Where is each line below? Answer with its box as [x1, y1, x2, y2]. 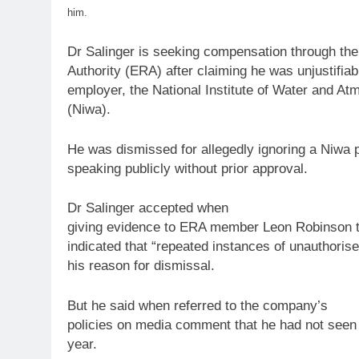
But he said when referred [67, 297, 225, 313]
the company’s [236, 297, 328, 313]
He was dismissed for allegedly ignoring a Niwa [67, 141, 354, 157]
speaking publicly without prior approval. [67, 160, 308, 176]
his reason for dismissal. [67, 258, 215, 274]
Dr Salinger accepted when [67, 200, 228, 216]
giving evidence [67, 220, 164, 236]
